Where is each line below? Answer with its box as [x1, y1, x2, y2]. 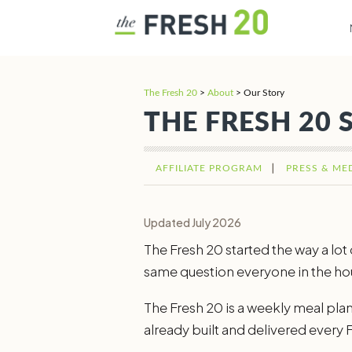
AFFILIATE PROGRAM [156, 163, 262, 173]
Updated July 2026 [144, 215, 241, 229]
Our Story [244, 88, 284, 97]
